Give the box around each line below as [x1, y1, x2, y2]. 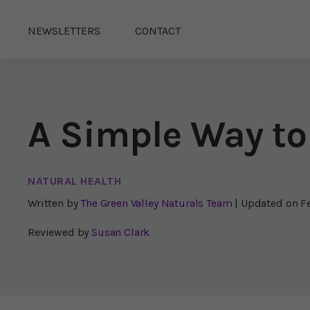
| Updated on [235, 197, 301, 210]
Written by [28, 197, 78, 210]
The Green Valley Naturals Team [80, 197, 232, 210]
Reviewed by [28, 226, 89, 239]
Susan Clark [91, 226, 150, 239]
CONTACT [135, 24, 181, 37]
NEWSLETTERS [28, 24, 100, 37]
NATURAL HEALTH [28, 174, 121, 188]
